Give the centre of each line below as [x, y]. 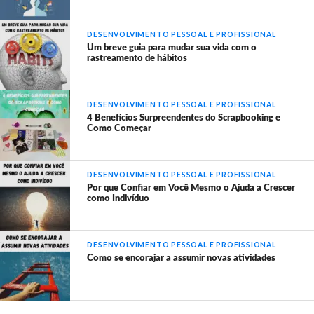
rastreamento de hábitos [137, 59]
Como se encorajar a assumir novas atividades [182, 258]
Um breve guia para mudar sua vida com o [172, 48]
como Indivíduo [118, 199]
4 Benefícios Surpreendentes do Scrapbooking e [184, 118]
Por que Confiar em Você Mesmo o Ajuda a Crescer [191, 188]
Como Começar [120, 129]
